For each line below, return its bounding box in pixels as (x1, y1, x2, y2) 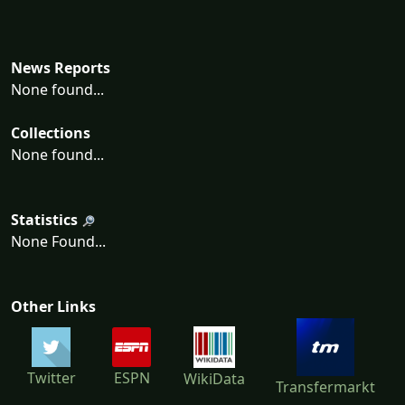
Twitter (26, 367, 76, 388)
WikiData (184, 369, 245, 390)
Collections (11, 123, 90, 144)
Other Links (11, 297, 96, 317)
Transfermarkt (276, 377, 375, 398)
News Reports (11, 58, 110, 79)
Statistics (11, 210, 78, 231)
